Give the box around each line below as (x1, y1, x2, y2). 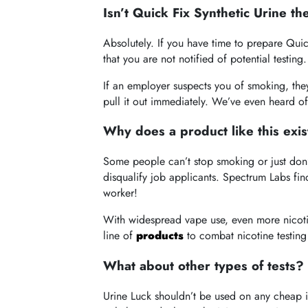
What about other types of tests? (103, 256, 305, 275)
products (136, 228, 184, 244)
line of (103, 228, 137, 244)
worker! (103, 185, 138, 201)
